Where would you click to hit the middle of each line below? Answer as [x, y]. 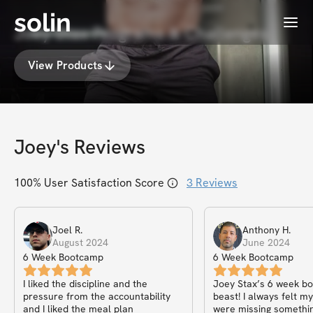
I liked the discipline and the [85, 284]
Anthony [261, 230]
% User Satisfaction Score [99, 183]
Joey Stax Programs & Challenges [141, 33]
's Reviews [101, 147]
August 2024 [80, 242]
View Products [66, 65]
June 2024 [266, 242]
